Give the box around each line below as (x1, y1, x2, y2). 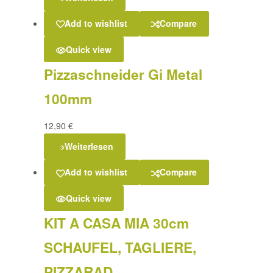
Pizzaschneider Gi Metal (44, 65, 202, 85)
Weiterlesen (64, 140, 113, 153)
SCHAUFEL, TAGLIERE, (44, 238, 196, 258)
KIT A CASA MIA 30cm (44, 213, 189, 233)
